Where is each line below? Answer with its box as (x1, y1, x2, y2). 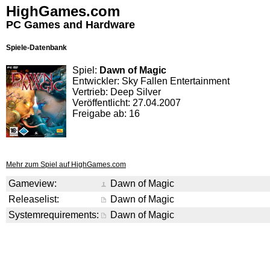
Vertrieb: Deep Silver (72, 87, 161, 97)
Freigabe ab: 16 (72, 108, 140, 119)
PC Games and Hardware (6, 19, 135, 31)
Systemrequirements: (8, 210, 99, 220)
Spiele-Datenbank (6, 43, 67, 52)
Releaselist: (8, 194, 59, 204)
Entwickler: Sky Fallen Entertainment (72, 76, 230, 86)
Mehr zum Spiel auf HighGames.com (6, 160, 126, 169)
